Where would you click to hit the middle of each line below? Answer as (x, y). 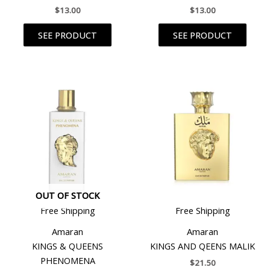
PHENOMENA (67, 261)
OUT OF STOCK (67, 196)
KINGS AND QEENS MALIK (202, 246)
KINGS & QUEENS (67, 246)
